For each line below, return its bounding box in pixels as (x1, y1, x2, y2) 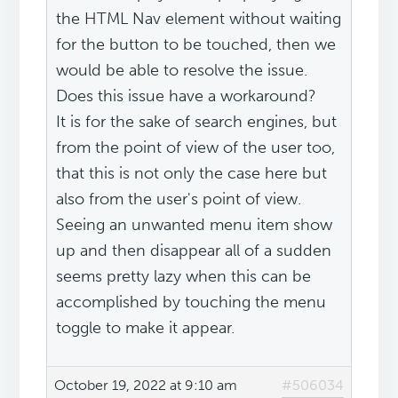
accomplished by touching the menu (56, 292, 327, 313)
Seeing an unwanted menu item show (56, 215, 333, 235)
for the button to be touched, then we (56, 35, 337, 55)
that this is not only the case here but (56, 163, 328, 184)
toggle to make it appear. (56, 318, 235, 338)
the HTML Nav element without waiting (56, 9, 342, 29)
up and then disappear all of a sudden (56, 241, 332, 261)
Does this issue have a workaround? (56, 86, 317, 107)
